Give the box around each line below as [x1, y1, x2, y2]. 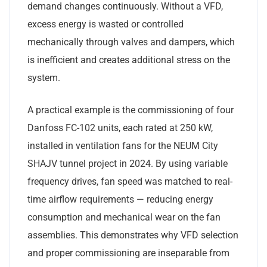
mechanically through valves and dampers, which [27, 36, 235, 48]
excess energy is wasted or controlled [27, 18, 184, 30]
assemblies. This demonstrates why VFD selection [27, 229, 238, 241]
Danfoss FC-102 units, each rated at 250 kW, [27, 122, 213, 133]
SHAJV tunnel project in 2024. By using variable [27, 157, 228, 169]
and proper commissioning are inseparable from [27, 247, 229, 259]
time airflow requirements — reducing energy [27, 193, 213, 205]
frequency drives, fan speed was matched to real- [27, 175, 232, 187]
